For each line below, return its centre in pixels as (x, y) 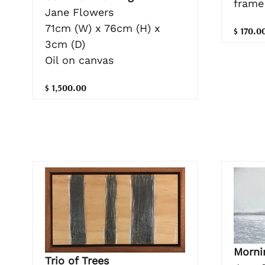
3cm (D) (65, 44)
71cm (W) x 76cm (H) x (103, 28)
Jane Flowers (79, 12)
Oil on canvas (79, 60)
